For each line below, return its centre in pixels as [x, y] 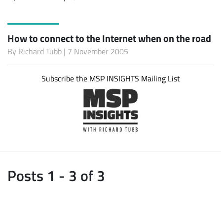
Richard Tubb [40, 51]
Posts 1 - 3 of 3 [56, 175]
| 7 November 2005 [95, 51]
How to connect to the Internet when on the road [109, 38]
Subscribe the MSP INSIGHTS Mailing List [110, 78]
